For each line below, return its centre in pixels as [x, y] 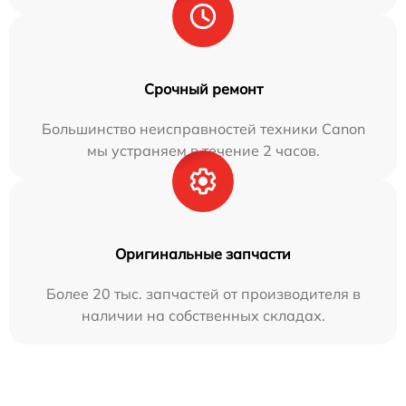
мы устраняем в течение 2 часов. [203, 151]
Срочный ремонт [203, 89]
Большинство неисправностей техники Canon [203, 129]
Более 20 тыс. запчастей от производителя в [203, 294]
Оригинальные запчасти [203, 254]
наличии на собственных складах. [203, 316]
